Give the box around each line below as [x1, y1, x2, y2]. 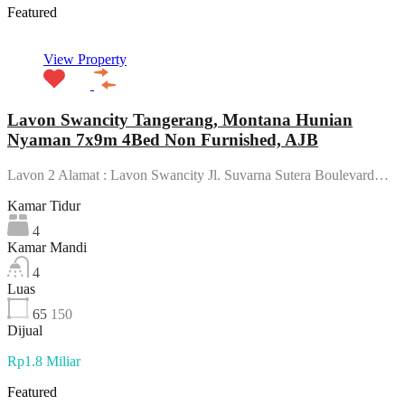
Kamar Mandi [7, 239, 87, 255]
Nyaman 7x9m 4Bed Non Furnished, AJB [7, 130, 318, 150]
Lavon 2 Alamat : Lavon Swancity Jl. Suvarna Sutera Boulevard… [7, 166, 389, 183]
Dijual [7, 322, 42, 338]
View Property [43, 52, 127, 68]
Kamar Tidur [7, 197, 80, 213]
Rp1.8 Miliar [7, 353, 80, 369]
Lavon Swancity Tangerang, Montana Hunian [7, 110, 353, 130]
